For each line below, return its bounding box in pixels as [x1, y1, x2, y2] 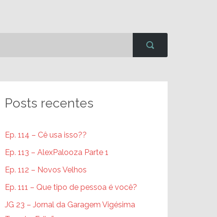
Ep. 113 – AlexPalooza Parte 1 [5, 148, 108, 157]
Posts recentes [5, 96, 93, 110]
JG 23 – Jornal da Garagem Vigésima [5, 200, 135, 209]
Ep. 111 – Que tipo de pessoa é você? [5, 183, 137, 192]
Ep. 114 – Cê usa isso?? [5, 130, 87, 139]
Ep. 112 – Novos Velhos [5, 165, 87, 174]
